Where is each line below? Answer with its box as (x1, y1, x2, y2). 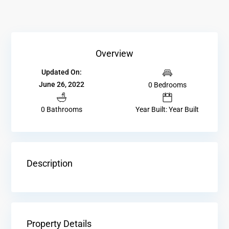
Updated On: (41, 68, 82, 77)
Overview (96, 48, 133, 59)
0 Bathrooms (41, 105, 83, 114)
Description (27, 158, 73, 169)
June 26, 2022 (39, 80, 85, 89)
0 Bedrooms (148, 80, 187, 89)
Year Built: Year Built (135, 105, 199, 114)
